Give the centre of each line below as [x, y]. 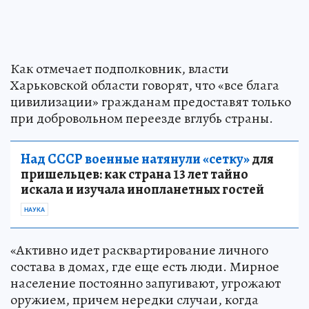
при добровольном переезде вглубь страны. [142, 118]
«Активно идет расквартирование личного [139, 250]
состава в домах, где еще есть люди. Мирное [145, 266]
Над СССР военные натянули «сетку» [135, 159]
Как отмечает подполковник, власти [120, 68]
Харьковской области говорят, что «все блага [145, 85]
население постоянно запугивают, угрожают [146, 283]
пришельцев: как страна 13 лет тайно [134, 174]
